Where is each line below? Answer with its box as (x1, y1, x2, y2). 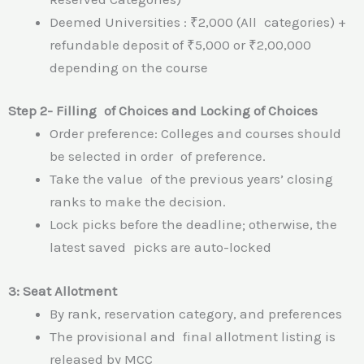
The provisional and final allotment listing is (50, 327, 336, 344)
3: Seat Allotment (8, 282, 117, 299)
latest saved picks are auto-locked (50, 239, 271, 256)
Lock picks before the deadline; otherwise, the (50, 216, 337, 233)
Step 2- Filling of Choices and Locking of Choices (8, 102, 318, 119)
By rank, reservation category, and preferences (50, 305, 342, 322)
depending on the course (50, 58, 208, 76)
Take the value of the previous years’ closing (50, 171, 333, 188)
